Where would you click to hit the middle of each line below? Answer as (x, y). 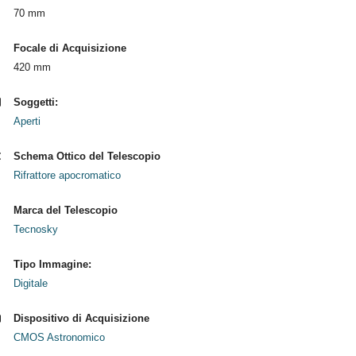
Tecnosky (35, 229)
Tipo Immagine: (52, 264)
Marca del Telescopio (65, 210)
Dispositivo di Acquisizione (81, 318)
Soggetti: (35, 102)
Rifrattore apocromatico (67, 175)
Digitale (30, 283)
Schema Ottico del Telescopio (87, 156)
